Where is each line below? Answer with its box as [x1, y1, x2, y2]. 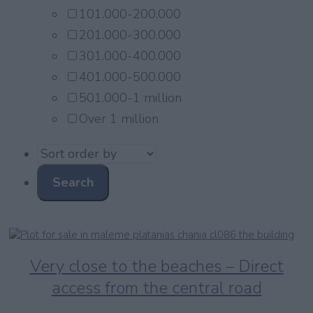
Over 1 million [79, 110, 159, 128]
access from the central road [51, 277, 262, 300]
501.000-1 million [79, 89, 182, 107]
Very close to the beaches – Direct [29, 255, 284, 278]
